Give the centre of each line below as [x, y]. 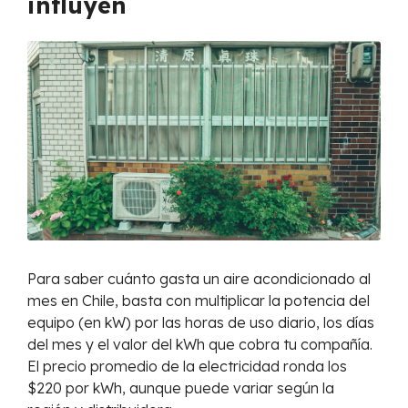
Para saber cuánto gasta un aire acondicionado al [199, 279]
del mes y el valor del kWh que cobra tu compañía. [200, 344]
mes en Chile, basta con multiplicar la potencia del [199, 301]
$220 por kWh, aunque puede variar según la [181, 388]
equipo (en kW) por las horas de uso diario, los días [201, 322]
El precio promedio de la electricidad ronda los [187, 366]
